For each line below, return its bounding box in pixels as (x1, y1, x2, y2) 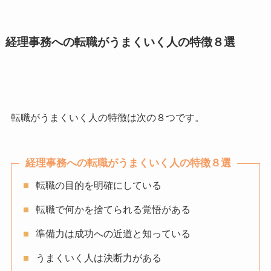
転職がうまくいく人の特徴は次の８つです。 (10, 112, 204, 123)
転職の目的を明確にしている (35, 180, 162, 191)
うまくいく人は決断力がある (35, 252, 162, 263)
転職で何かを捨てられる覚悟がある (35, 204, 191, 215)
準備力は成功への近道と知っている (35, 228, 191, 239)
